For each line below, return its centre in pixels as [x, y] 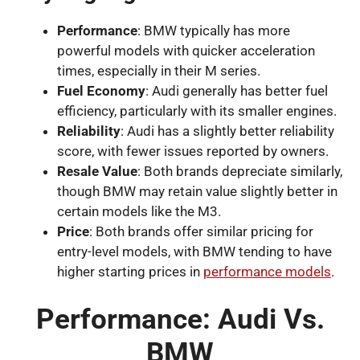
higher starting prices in [130, 272]
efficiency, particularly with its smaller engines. [197, 111]
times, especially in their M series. [159, 71]
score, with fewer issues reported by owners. [193, 151]
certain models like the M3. [139, 211]
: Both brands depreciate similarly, [240, 171]
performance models [267, 272]
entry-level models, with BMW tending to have [194, 252]
